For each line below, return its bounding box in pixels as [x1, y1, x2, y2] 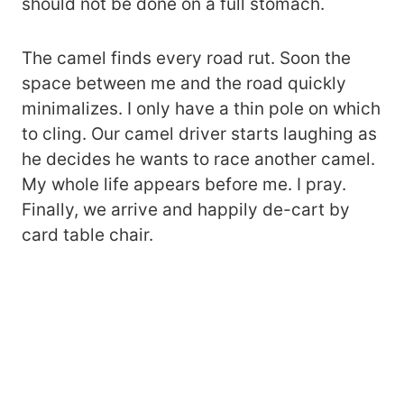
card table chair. [22, 225, 153, 246]
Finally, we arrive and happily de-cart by [22, 199, 350, 221]
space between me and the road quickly [22, 73, 346, 95]
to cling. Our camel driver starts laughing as [22, 124, 377, 145]
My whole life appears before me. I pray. [22, 174, 346, 196]
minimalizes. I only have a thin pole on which [22, 98, 381, 120]
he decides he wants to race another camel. [22, 149, 375, 170]
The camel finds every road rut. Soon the [22, 48, 351, 69]
